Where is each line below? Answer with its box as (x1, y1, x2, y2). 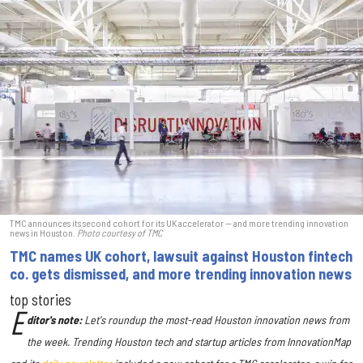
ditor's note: (27, 312, 83, 327)
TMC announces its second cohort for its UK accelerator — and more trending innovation (10, 216, 348, 228)
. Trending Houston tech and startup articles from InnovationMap (67, 334, 352, 348)
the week (27, 334, 68, 348)
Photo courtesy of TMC (77, 226, 162, 238)
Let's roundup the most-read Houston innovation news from (84, 312, 350, 327)
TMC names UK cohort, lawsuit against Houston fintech (10, 246, 352, 265)
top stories (10, 290, 71, 309)
